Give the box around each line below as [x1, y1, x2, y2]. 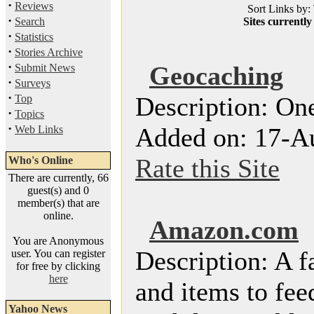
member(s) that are [17, 197, 100, 209]
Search [15, 15, 45, 27]
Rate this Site [135, 153, 280, 183]
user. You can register [11, 247, 105, 259]
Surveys [15, 77, 50, 89]
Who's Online [8, 154, 73, 166]
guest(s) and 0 [27, 184, 89, 196]
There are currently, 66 [8, 172, 109, 184]
